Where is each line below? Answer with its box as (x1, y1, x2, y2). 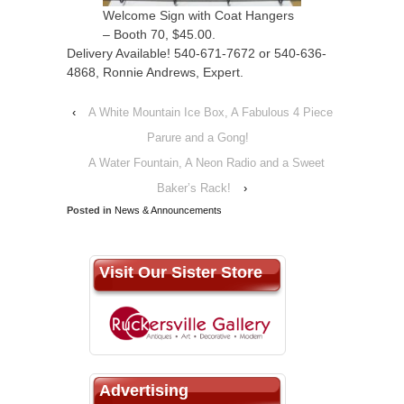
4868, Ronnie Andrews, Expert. (67, 65, 243, 79)
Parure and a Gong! (146, 131, 249, 144)
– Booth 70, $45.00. (103, 27, 216, 41)
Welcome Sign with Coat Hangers (103, 8, 294, 23)
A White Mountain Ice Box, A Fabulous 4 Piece (87, 106, 333, 119)
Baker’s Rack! (157, 181, 231, 195)
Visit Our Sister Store (99, 263, 262, 281)
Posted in (67, 205, 115, 216)
